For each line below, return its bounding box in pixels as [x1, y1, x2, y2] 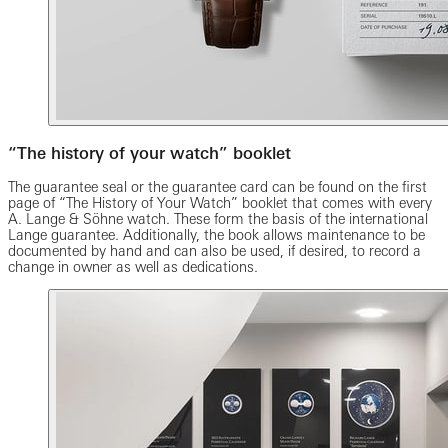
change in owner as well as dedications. [8, 259, 258, 276]
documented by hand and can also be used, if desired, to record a [8, 243, 421, 260]
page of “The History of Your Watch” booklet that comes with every [8, 195, 432, 212]
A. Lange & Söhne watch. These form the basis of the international [8, 211, 428, 228]
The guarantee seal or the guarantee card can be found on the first [8, 179, 427, 196]
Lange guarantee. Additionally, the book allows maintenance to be [8, 227, 425, 244]
